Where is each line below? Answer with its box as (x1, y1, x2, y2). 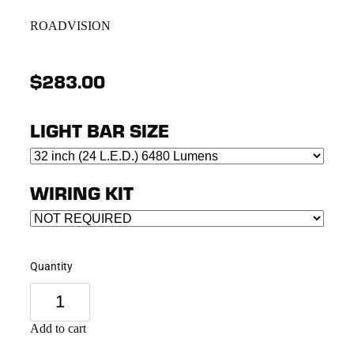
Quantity (30, 258, 73, 273)
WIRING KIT (30, 179, 134, 205)
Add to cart (30, 321, 86, 335)
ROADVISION (30, 18, 111, 32)
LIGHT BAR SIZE (30, 117, 169, 142)
